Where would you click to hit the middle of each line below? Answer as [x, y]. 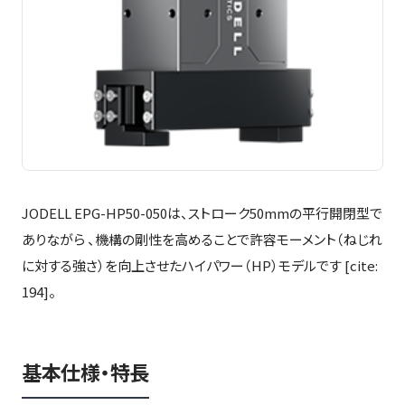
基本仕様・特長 [85, 374]
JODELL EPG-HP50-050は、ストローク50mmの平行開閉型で [202, 213]
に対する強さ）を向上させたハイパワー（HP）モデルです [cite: [200, 265]
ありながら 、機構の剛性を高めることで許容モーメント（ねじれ [202, 239]
